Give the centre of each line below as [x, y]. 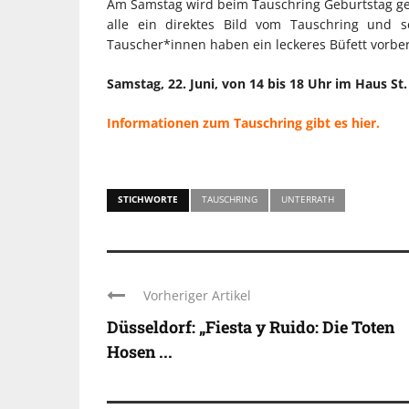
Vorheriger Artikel [197, 295]
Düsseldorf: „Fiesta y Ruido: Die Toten [251, 326]
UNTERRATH [308, 199]
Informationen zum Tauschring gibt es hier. [243, 122]
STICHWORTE [148, 199]
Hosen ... [140, 351]
